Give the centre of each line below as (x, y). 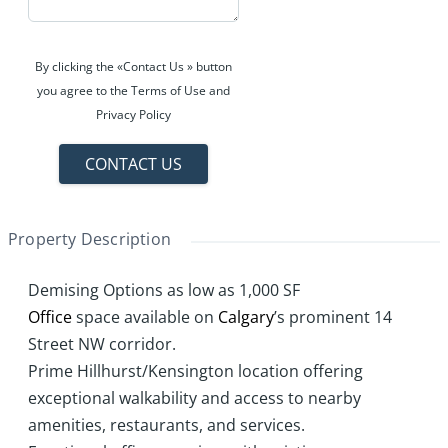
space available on (145, 317)
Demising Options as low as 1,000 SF (164, 290)
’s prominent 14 (333, 317)
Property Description (89, 239)
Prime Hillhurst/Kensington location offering (195, 371)
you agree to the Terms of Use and (134, 91)
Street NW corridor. (102, 344)
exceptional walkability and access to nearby (194, 398)
